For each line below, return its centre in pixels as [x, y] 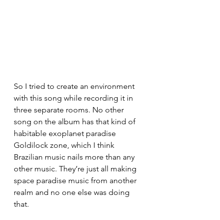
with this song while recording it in [74, 98]
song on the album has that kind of [76, 121]
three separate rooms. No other [70, 110]
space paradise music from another [76, 180]
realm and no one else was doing [73, 192]
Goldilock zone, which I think [65, 145]
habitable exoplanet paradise [66, 133]
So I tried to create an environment [75, 86]
